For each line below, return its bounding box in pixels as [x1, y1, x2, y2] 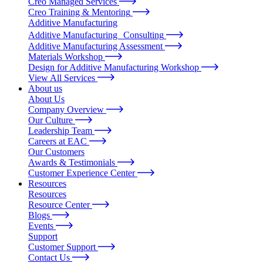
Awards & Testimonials [28, 157, 115, 168]
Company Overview [28, 104, 104, 115]
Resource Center [28, 200, 90, 210]
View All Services [28, 73, 95, 83]
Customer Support [28, 242, 96, 252]
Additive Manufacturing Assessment [28, 41, 163, 52]
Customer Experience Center [28, 168, 135, 178]
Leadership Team [28, 126, 92, 136]
